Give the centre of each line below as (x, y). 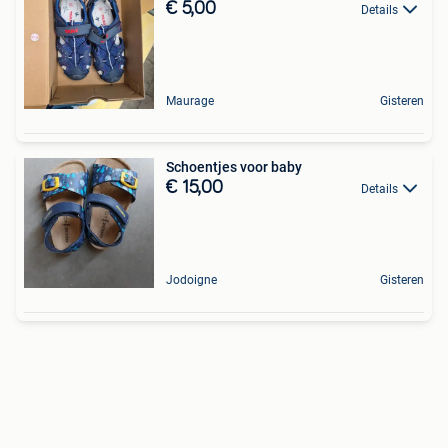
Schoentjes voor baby (234, 167)
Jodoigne (191, 280)
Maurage (190, 101)
